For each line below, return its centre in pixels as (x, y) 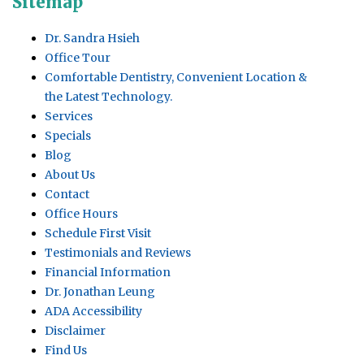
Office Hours (81, 214)
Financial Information (108, 273)
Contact (67, 195)
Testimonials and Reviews (118, 253)
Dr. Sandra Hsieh (92, 39)
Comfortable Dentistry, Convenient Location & (176, 78)
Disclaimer (75, 331)
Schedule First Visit (98, 234)
